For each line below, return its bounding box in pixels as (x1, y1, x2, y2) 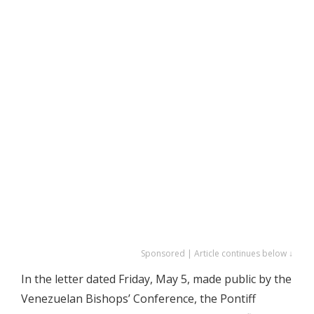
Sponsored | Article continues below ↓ (141, 247, 293, 259)
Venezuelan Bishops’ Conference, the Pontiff (21, 291, 256, 306)
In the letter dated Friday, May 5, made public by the (21, 271, 292, 287)
